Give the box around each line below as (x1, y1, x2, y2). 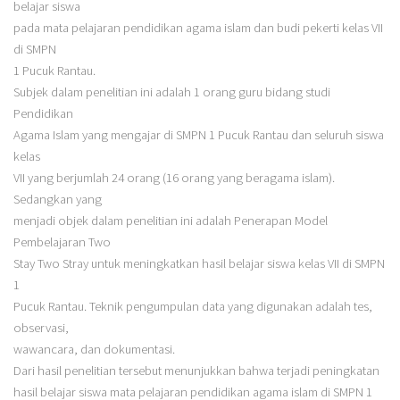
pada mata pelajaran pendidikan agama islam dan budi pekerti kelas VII (12, 19, 383, 36)
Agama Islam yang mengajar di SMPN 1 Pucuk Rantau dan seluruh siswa (12, 126, 384, 143)
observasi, (12, 319, 69, 336)
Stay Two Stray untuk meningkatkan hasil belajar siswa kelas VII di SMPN (12, 254, 385, 271)
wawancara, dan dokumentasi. (12, 340, 175, 357)
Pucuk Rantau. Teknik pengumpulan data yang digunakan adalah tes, (12, 297, 372, 314)
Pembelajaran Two (12, 233, 111, 250)
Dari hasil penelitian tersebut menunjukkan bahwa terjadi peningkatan (12, 362, 379, 379)
